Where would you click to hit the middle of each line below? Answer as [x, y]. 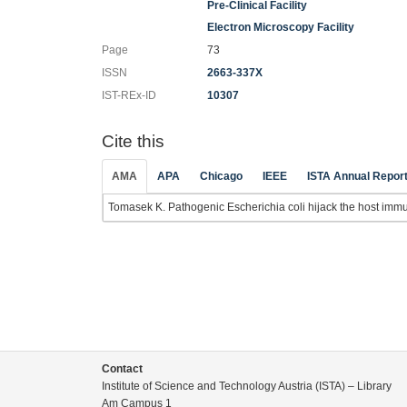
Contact [122, 369]
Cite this [133, 141]
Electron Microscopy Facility [281, 27]
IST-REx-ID [129, 95]
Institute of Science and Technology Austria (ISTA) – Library [247, 386]
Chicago [221, 176]
